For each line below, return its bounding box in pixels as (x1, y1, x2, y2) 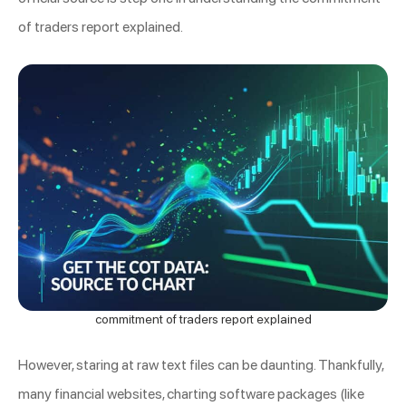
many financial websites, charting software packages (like (18, 385, 364, 403)
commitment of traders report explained (94, 312, 312, 327)
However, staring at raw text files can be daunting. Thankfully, (18, 356, 383, 374)
